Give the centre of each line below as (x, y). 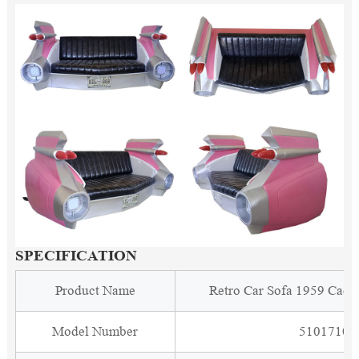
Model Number (95, 332)
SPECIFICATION (76, 256)
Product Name (95, 291)
